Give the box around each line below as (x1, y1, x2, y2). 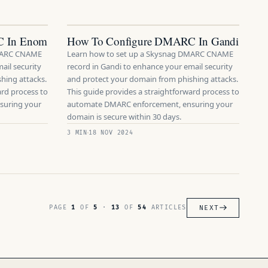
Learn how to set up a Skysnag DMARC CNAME (67, 48, 233, 59)
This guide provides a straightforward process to (67, 86, 239, 97)
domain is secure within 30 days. (67, 111, 181, 122)
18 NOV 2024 (89, 129, 133, 136)
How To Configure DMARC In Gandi (67, 33, 239, 48)
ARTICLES (147, 204, 187, 211)
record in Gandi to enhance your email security (67, 61, 233, 72)
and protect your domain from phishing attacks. (67, 74, 238, 84)
